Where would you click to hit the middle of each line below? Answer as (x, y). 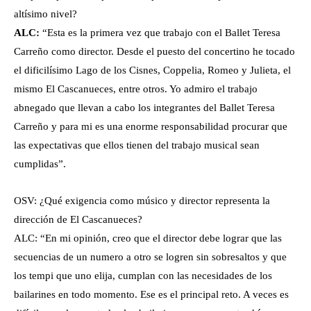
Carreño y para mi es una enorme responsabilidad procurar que (151, 127)
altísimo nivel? (45, 14)
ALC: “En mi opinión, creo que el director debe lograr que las (148, 238)
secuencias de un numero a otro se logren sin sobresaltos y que (150, 257)
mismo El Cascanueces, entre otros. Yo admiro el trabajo (136, 89)
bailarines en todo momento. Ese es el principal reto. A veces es (151, 295)
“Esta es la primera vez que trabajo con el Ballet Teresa (161, 33)
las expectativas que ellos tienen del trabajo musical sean (137, 145)
